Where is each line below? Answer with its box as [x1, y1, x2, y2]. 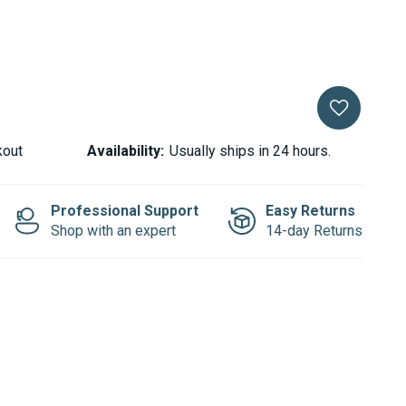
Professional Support [51, 201, 198, 219]
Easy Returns [266, 201, 355, 219]
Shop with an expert [51, 221, 176, 239]
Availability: [87, 141, 164, 159]
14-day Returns [266, 221, 362, 239]
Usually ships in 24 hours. [169, 141, 331, 159]
